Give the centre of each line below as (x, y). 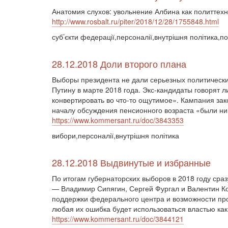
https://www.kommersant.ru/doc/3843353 (118, 120)
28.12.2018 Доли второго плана (119, 64)
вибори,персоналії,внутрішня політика (116, 135)
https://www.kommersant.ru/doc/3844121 (118, 219)
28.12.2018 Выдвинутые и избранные (131, 162)
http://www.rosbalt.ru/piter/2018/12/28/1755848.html (135, 21)
